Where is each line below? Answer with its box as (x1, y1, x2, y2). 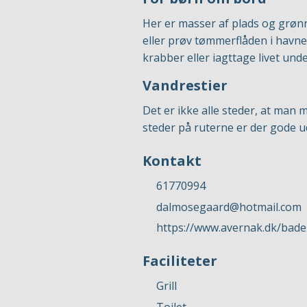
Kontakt (143, 151, 201, 170)
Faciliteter (143, 251, 217, 271)
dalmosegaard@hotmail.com (156, 199, 302, 214)
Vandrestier (143, 76, 228, 95)
